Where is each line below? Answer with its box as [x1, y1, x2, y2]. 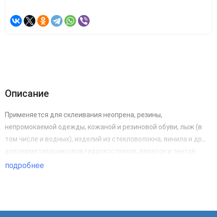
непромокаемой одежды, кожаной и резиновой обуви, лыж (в [5, 123, 202, 131]
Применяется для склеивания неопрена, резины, [5, 111, 162, 119]
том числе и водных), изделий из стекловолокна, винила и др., [5, 135, 205, 143]
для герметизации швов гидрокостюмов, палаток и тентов [5, 147, 196, 155]
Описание [5, 88, 49, 99]
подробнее [5, 161, 46, 170]
